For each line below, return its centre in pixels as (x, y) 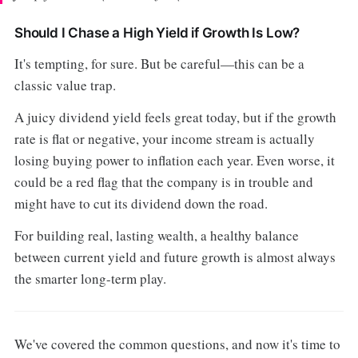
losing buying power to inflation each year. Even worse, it (174, 161)
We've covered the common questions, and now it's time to (177, 344)
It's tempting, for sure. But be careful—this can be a (159, 63)
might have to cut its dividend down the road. (141, 204)
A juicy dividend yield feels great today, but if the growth (175, 117)
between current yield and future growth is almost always (175, 257)
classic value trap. (65, 85)
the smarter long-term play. (90, 279)
